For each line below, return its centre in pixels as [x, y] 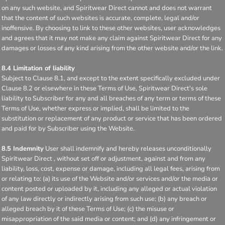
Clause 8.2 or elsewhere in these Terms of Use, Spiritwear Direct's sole [104, 88]
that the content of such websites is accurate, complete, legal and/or [100, 18]
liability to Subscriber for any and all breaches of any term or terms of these [111, 98]
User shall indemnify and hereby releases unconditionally [128, 148]
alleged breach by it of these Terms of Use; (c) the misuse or [88, 209]
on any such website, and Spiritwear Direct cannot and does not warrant [107, 8]
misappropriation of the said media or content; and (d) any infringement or [109, 219]
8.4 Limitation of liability [38, 68]
